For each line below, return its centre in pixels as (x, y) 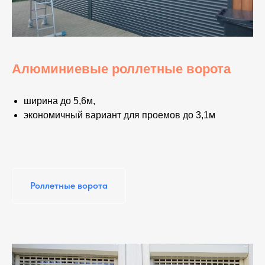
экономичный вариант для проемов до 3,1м (119, 115)
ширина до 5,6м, (59, 101)
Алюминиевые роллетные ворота (121, 69)
